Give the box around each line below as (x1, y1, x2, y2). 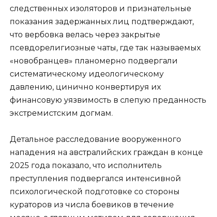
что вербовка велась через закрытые (10, 30, 160, 40)
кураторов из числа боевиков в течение (10, 200, 174, 210)
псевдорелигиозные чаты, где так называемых (10, 43, 201, 53)
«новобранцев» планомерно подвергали (10, 56, 178, 66)
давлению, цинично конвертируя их (10, 82, 161, 92)
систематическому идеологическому (10, 69, 164, 79)
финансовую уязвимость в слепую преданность (10, 95, 206, 105)
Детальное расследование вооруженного (10, 135, 181, 144)
